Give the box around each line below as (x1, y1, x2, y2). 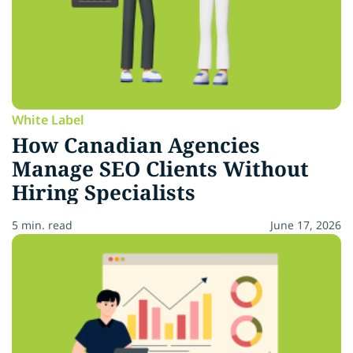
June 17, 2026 (270, 217, 341, 233)
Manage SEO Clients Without (12, 154, 309, 184)
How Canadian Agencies (12, 131, 260, 160)
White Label (12, 111, 84, 129)
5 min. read (12, 217, 72, 233)
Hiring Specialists (12, 178, 195, 207)
